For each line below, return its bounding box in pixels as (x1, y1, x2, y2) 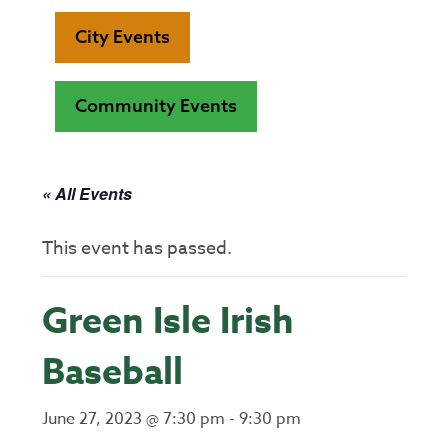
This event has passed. (42, 235, 233, 262)
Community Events (74, 94, 237, 117)
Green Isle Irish (42, 295, 295, 349)
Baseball (42, 346, 184, 400)
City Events (74, 25, 170, 48)
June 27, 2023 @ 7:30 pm (42, 407, 226, 431)
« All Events (42, 182, 133, 205)
